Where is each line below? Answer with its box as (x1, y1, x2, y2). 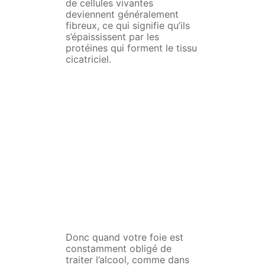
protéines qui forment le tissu (65, 42, 197, 54)
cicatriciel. (65, 53, 111, 66)
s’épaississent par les (65, 31, 159, 43)
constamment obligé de (65, 243, 172, 255)
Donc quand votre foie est (65, 231, 183, 244)
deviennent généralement (65, 8, 179, 21)
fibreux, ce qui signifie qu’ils (65, 20, 190, 32)
